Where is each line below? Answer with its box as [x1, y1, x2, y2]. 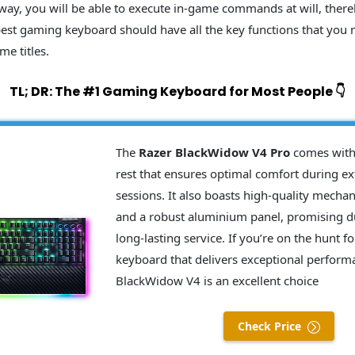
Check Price [238, 319, 302, 334]
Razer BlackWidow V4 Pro [139, 144, 291, 161]
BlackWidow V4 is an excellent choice [116, 273, 319, 289]
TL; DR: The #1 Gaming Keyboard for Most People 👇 [10, 82, 345, 101]
